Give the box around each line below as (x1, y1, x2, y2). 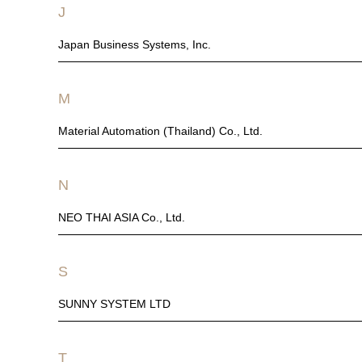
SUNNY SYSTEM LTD (58, 297, 170, 310)
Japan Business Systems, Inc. (58, 38, 211, 51)
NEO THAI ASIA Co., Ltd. (58, 211, 185, 224)
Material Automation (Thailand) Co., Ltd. (58, 124, 263, 137)
